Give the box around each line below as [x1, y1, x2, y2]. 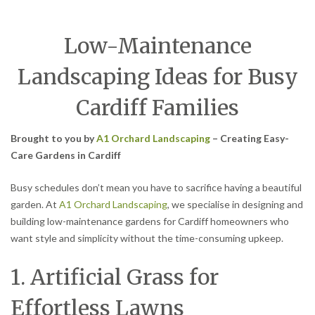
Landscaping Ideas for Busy [17, 63, 298, 90]
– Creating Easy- [210, 131, 289, 144]
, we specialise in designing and [167, 198, 303, 210]
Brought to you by [11, 131, 96, 144]
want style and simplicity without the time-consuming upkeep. [11, 231, 283, 244]
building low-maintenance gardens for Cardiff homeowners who [11, 214, 289, 227]
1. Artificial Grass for [11, 264, 219, 291]
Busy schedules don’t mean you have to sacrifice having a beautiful [11, 181, 302, 193]
